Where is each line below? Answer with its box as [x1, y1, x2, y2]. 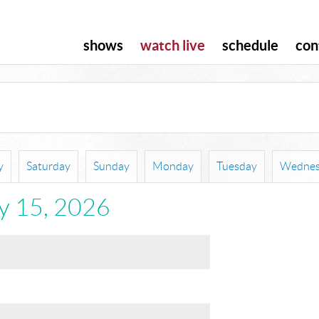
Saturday [26, 161, 70, 172]
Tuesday [216, 161, 257, 172]
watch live [140, 39, 205, 53]
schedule [222, 39, 278, 53]
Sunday [93, 161, 130, 172]
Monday [152, 161, 194, 172]
